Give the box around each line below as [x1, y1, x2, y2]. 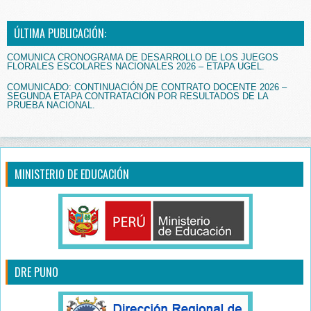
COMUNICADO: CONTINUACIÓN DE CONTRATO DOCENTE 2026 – [7, 82, 287, 93]
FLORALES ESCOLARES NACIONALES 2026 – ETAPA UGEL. [7, 61, 264, 72]
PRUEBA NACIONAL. [7, 100, 95, 111]
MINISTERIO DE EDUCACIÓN [15, 166, 129, 183]
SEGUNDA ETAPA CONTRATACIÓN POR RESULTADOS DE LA [7, 91, 268, 102]
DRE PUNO [15, 264, 58, 281]
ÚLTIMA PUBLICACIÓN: [14, 25, 106, 42]
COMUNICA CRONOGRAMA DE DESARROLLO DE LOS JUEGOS [7, 52, 278, 63]
